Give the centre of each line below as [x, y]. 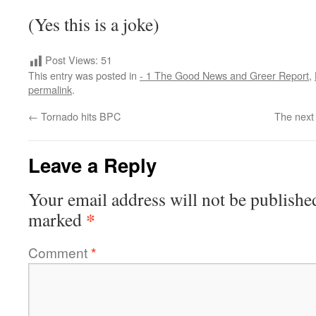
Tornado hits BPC [79, 116]
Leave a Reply [92, 165]
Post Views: [72, 60]
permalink [50, 90]
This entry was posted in [84, 75]
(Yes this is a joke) [94, 24]
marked [57, 220]
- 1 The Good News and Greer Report [224, 75]
